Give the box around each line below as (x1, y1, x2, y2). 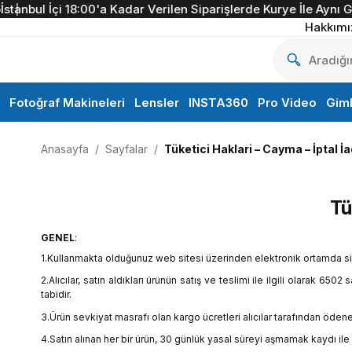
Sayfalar (105, 142, 148, 156)
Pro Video (258, 94, 317, 110)
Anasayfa (41, 142, 89, 156)
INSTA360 (189, 94, 248, 110)
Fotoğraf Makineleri (9, 94, 125, 110)
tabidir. (41, 288, 71, 301)
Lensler (134, 94, 179, 110)
